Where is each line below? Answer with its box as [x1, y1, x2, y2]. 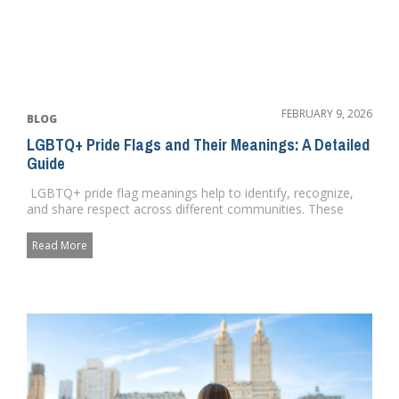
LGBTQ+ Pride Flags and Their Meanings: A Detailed [27, 133, 370, 156]
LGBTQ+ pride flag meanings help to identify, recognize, [27, 183, 354, 201]
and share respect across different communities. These [27, 199, 344, 217]
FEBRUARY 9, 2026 [281, 105, 372, 121]
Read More [32, 237, 87, 253]
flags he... [27, 216, 80, 233]
